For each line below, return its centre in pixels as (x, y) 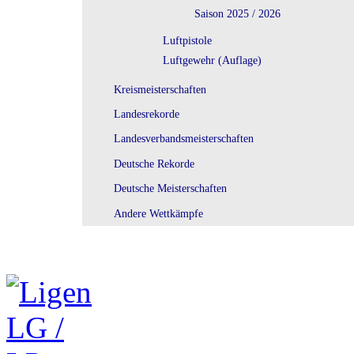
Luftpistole (187, 40)
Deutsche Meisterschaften (171, 188)
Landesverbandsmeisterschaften (184, 139)
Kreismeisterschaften (160, 89)
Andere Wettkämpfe (159, 213)
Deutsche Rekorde (154, 163)
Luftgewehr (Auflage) (212, 60)
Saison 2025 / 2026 (237, 13)
